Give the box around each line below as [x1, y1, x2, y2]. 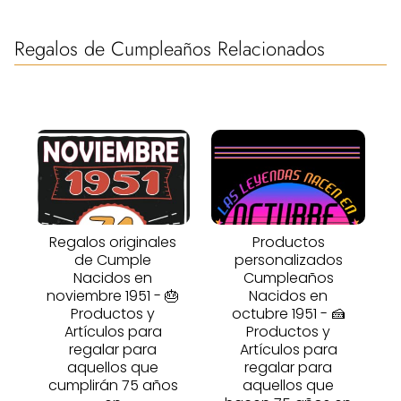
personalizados [234, 249, 343, 270]
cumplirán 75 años [47, 374, 178, 396]
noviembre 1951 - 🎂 [47, 285, 179, 306]
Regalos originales [49, 231, 176, 252]
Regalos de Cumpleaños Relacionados [14, 33, 325, 63]
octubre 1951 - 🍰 [231, 303, 346, 324]
